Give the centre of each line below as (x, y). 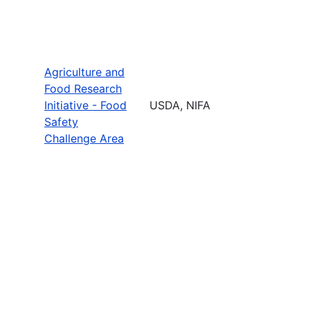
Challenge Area (84, 138)
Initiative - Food (85, 105)
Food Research (83, 88)
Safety (61, 121)
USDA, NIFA (180, 105)
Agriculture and (84, 72)
